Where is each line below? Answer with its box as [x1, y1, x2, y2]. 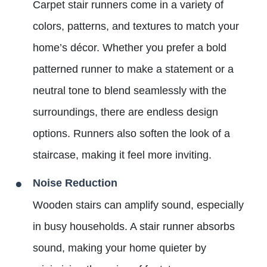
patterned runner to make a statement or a [33, 63, 234, 76]
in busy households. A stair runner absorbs [33, 221, 235, 233]
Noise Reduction [33, 177, 117, 190]
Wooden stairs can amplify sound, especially [33, 199, 244, 212]
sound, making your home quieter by [33, 242, 206, 254]
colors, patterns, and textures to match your [33, 20, 239, 33]
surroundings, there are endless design [33, 106, 218, 119]
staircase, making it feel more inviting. [33, 149, 212, 162]
